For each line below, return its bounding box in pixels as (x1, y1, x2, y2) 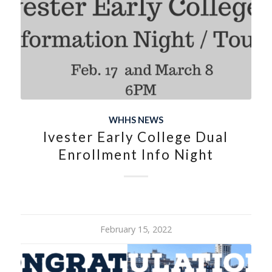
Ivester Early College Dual (43, 129, 229, 146)
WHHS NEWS (108, 115, 163, 126)
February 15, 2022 (100, 223, 172, 236)
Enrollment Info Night (58, 146, 214, 163)
